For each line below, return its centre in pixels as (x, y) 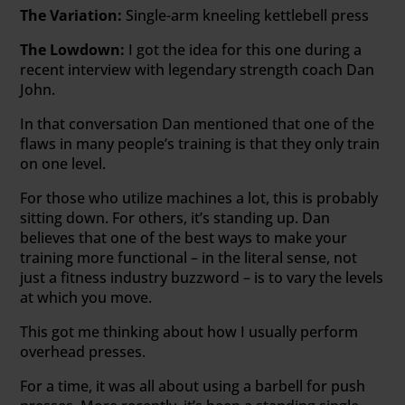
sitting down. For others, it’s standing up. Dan (175, 217)
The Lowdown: (73, 49)
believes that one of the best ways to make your (184, 237)
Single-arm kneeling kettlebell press (246, 15)
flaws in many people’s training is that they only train (200, 143)
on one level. (63, 163)
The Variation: (71, 15)
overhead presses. (83, 351)
